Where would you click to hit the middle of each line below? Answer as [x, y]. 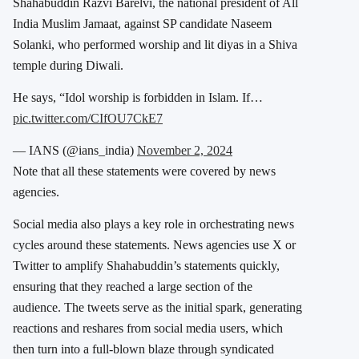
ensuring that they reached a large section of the [133, 287]
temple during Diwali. [68, 66]
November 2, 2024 [185, 151]
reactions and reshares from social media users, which [148, 329]
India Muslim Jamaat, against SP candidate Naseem [142, 24]
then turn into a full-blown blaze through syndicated [143, 349]
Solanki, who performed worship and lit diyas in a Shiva [155, 45]
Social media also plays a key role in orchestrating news [153, 224]
